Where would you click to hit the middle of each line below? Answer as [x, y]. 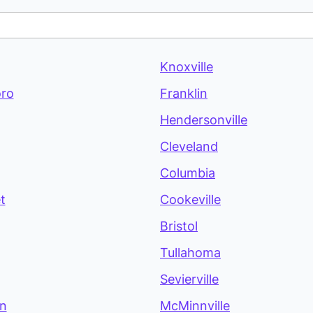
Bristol [179, 226]
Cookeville [190, 200]
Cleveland [189, 147]
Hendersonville [204, 120]
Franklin [184, 94]
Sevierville [189, 279]
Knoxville [187, 67]
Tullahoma [190, 253]
